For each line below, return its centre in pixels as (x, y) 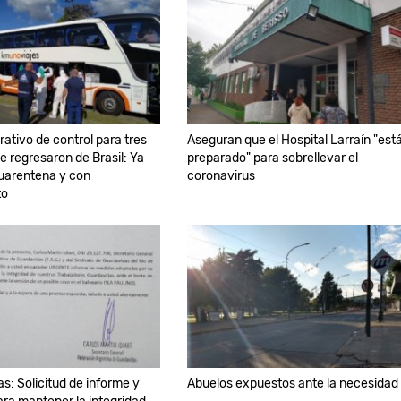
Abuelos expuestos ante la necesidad (292, 383)
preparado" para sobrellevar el (272, 158)
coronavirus (221, 175)
